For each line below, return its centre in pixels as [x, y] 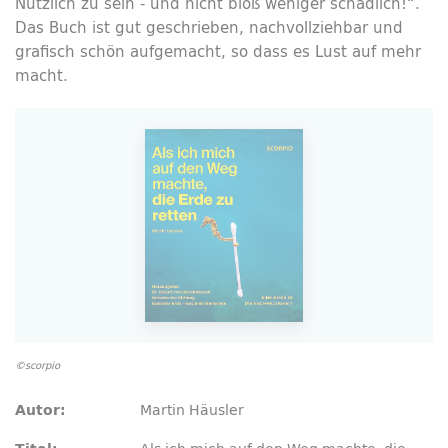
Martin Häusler [192, 409]
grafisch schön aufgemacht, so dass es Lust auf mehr [218, 51]
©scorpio [37, 366]
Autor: [40, 409]
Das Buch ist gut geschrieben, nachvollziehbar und [209, 27]
